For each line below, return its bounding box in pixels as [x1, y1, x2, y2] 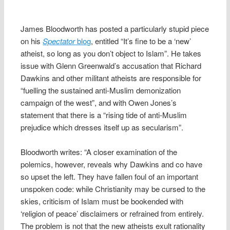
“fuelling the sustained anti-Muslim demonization [21, 84, 181, 95]
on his [21, 35, 43, 46]
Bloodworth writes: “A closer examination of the [21, 146, 178, 158]
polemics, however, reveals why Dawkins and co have [21, 159, 203, 170]
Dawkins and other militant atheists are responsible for [21, 72, 202, 83]
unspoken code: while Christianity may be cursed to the [21, 183, 206, 195]
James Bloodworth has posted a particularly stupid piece [21, 23, 209, 34]
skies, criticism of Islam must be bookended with [21, 196, 184, 207]
